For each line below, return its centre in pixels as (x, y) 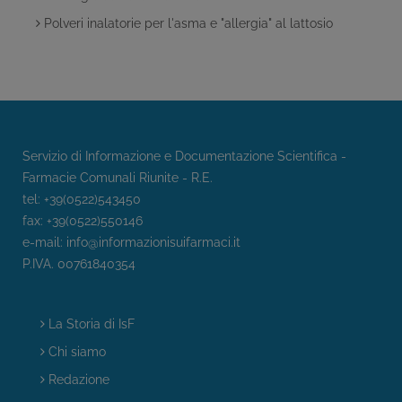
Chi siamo (75, 352)
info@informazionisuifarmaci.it (153, 242)
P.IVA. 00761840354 (79, 264)
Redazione (77, 380)
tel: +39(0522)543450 (82, 199)
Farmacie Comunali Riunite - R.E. (118, 178)
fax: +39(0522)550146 (83, 221)
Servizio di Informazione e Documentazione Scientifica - (184, 156)
